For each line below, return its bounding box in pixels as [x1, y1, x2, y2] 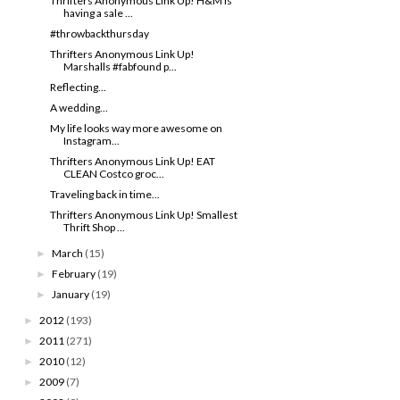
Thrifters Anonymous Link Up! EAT [49, 154, 215, 168]
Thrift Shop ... [62, 220, 125, 234]
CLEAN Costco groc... [62, 166, 164, 180]
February [52, 266, 96, 280]
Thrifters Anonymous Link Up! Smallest [49, 207, 237, 221]
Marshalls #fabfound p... [62, 59, 177, 73]
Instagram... [62, 133, 120, 147]
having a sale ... [62, 5, 133, 20]
